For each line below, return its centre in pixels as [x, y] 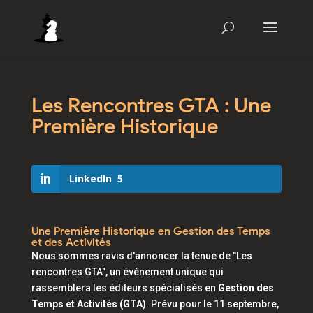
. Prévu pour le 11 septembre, [212, 304]
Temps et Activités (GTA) [88, 304]
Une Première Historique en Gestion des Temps [151, 231]
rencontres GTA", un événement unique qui [127, 272]
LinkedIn [90, 179]
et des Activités [71, 242]
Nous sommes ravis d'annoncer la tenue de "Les [141, 256]
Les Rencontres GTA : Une [151, 105]
